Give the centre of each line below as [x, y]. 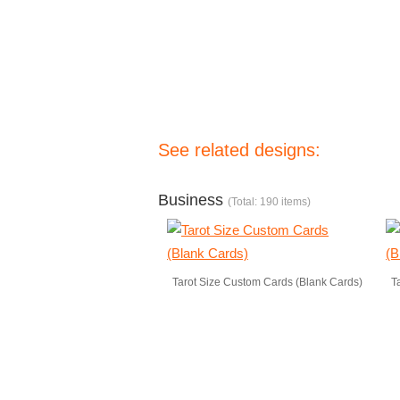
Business [193, 200]
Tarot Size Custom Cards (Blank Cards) [267, 282]
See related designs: [239, 150]
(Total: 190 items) [269, 202]
